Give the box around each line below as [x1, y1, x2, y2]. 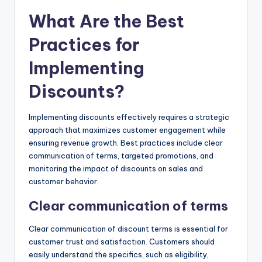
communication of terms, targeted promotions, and [29, 151, 213, 161]
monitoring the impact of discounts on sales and [29, 164, 203, 174]
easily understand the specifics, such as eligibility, [29, 250, 209, 260]
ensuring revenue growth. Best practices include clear [29, 138, 223, 148]
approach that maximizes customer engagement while [29, 125, 226, 135]
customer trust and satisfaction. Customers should [29, 237, 215, 247]
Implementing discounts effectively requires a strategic [29, 112, 229, 122]
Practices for [29, 34, 140, 56]
